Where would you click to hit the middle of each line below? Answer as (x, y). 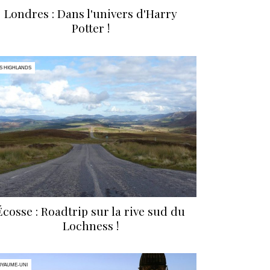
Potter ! (90, 28)
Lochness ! (90, 225)
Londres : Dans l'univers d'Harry (90, 14)
